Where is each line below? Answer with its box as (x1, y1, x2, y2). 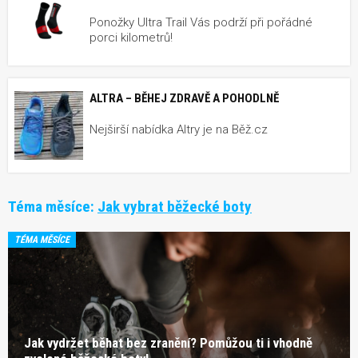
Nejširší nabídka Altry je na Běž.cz (89, 121, 268, 137)
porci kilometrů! (89, 30, 173, 45)
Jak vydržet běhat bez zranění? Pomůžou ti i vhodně (24, 334, 312, 351)
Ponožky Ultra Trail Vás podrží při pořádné (89, 14, 312, 30)
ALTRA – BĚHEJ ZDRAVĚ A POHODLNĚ (89, 90, 279, 105)
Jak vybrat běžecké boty (97, 197, 252, 216)
